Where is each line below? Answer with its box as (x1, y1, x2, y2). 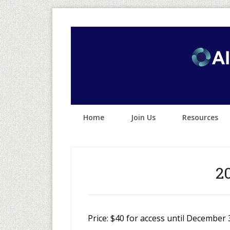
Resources (182, 112, 218, 122)
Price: (88, 213, 108, 224)
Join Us (131, 112, 156, 122)
